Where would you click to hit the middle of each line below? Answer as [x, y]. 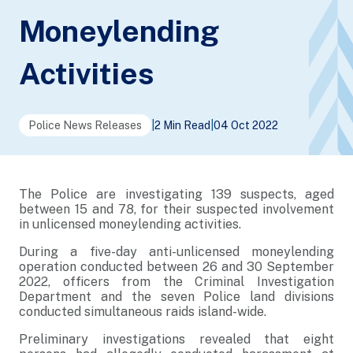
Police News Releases [85, 125]
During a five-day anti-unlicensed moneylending [176, 252]
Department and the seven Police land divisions [176, 297]
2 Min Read [182, 125]
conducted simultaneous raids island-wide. [143, 312]
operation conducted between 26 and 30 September [176, 267]
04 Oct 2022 [246, 125]
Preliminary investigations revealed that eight [176, 339]
